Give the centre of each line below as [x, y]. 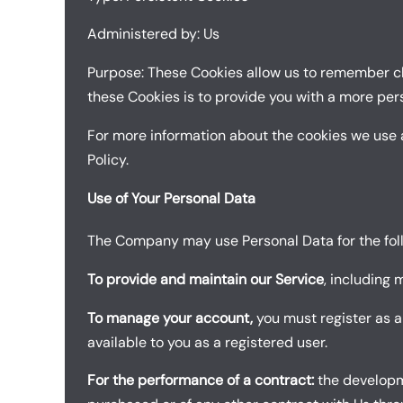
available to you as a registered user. [207, 342]
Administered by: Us [153, 34]
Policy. [108, 160]
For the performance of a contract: [201, 381]
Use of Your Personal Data [171, 198]
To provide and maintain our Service [206, 279]
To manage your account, [172, 318]
